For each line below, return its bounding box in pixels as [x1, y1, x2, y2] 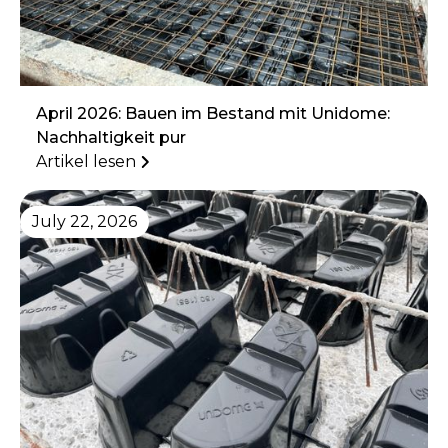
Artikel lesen [36, 152, 136, 172]
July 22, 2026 [32, 212, 137, 232]
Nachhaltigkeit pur [36, 128, 186, 148]
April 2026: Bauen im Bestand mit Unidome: [36, 104, 390, 124]
